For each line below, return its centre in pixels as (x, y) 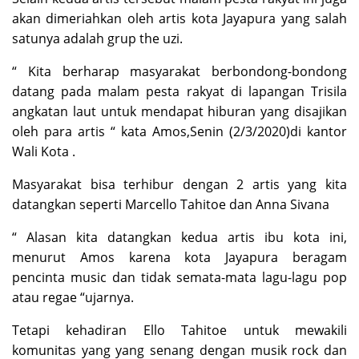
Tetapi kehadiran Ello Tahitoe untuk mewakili (179, 330)
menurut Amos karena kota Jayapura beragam (179, 257)
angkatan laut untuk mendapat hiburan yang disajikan (179, 111)
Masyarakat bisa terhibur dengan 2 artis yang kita (179, 184)
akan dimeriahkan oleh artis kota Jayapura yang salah (179, 18)
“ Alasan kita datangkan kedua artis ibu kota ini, (179, 237)
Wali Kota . (44, 151)
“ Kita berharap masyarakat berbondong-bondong (179, 71)
